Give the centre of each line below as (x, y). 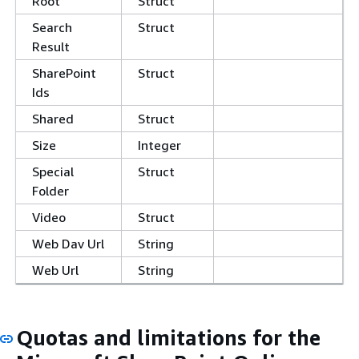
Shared (53, 119)
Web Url (55, 270)
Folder (50, 191)
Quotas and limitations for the (168, 338)
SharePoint (64, 73)
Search (52, 27)
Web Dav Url (68, 244)
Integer (159, 145)
